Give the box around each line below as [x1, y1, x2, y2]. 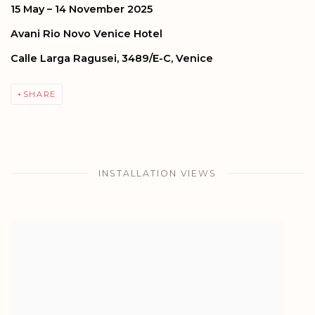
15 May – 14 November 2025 [11, 3, 153, 15]
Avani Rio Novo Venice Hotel [11, 27, 162, 40]
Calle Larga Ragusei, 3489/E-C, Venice [11, 52, 213, 65]
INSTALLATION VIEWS [98, 168, 217, 179]
